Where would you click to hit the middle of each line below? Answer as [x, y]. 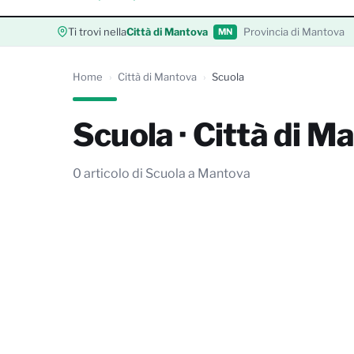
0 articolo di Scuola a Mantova [162, 173]
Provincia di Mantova [294, 32]
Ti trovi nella [97, 32]
